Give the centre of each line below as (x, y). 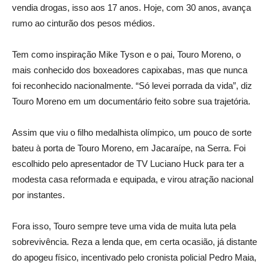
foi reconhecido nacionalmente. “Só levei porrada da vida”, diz (132, 86)
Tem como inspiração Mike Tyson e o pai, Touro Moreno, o (126, 55)
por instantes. (38, 195)
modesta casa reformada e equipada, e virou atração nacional (133, 180)
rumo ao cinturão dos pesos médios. (83, 23)
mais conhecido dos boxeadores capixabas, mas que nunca (130, 70)
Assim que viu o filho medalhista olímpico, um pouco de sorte (132, 133)
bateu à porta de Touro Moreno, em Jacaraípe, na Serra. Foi (129, 148)
